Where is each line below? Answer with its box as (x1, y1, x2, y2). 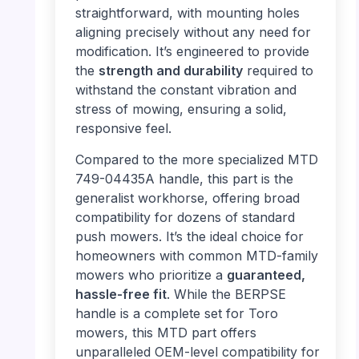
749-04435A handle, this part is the (75, 170, 293, 187)
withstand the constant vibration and (75, 81, 296, 98)
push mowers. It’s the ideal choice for (75, 228, 304, 244)
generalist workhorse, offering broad (75, 189, 300, 206)
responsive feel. (75, 119, 171, 136)
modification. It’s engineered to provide (75, 42, 309, 59)
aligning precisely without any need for (75, 23, 311, 40)
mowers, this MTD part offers (75, 324, 256, 341)
